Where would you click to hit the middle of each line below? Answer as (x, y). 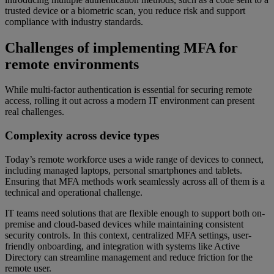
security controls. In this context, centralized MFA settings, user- (128, 235)
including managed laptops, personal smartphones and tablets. (124, 170)
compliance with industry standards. (74, 21)
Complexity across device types (82, 136)
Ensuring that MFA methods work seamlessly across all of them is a (135, 181)
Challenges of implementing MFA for (121, 47)
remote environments (72, 64)
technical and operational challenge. (74, 192)
